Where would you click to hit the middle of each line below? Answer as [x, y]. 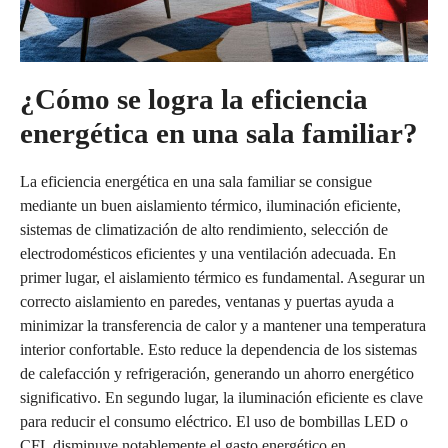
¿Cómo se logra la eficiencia [194, 98]
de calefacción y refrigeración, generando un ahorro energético [217, 373]
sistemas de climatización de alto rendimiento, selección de [204, 229]
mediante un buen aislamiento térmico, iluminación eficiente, [210, 205]
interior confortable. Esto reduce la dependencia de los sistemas [218, 349]
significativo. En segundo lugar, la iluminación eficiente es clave [221, 397]
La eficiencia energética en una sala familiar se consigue [196, 181]
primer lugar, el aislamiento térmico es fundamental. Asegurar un [222, 277]
